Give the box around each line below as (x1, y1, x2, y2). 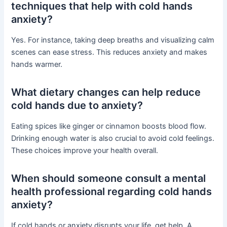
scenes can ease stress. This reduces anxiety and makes (11, 48, 208, 57)
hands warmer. (11, 60, 63, 69)
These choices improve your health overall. (11, 146, 159, 156)
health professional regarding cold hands (11, 185, 212, 198)
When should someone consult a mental (11, 172, 206, 185)
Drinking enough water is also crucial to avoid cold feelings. (11, 134, 215, 143)
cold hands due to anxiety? (11, 99, 143, 112)
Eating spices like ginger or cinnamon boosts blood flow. (11, 122, 207, 131)
